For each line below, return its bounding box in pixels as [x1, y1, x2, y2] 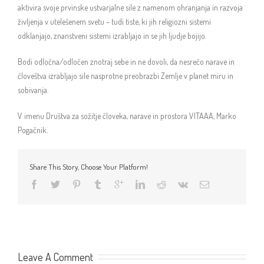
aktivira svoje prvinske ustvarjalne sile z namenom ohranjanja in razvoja [18, 2, 243, 12]
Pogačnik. [18, 125, 48, 135]
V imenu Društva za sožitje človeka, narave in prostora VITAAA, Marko [18, 111, 236, 121]
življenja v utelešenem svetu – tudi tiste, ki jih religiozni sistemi [18, 16, 211, 27]
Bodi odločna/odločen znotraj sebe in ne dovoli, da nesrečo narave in [18, 57, 235, 67]
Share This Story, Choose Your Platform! [29, 162, 148, 171]
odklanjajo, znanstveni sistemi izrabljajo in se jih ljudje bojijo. [18, 31, 206, 41]
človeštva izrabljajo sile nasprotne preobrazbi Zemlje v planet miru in [18, 71, 233, 81]
